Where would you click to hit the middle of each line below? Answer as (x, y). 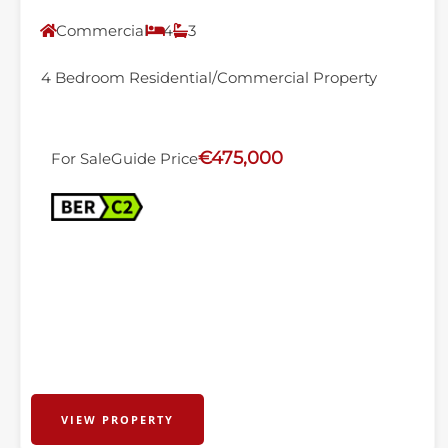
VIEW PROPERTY (117, 419)
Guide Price (154, 158)
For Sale (81, 158)
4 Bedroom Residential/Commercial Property (209, 77)
